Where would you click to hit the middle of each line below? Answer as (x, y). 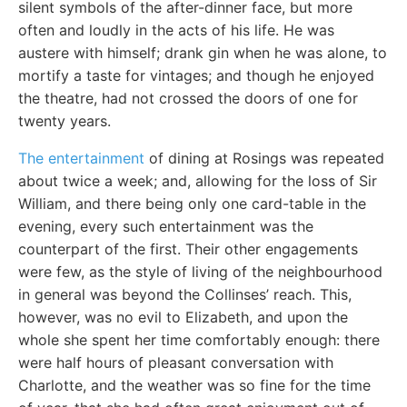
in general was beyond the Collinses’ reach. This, (185, 294)
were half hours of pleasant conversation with (176, 362)
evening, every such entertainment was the (166, 226)
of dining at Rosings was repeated (264, 158)
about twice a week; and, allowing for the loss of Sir (198, 181)
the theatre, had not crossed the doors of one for (188, 98)
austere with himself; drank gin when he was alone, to (203, 53)
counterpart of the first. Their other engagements (188, 249)
